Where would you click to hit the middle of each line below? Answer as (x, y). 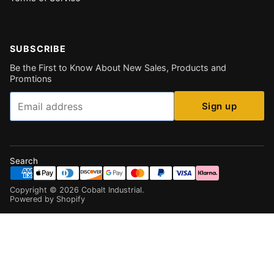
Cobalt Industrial (112, 190)
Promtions (31, 79)
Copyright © (35, 190)
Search (24, 161)
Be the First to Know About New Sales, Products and (118, 68)
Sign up (219, 106)
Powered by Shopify (47, 199)
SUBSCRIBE (38, 49)
